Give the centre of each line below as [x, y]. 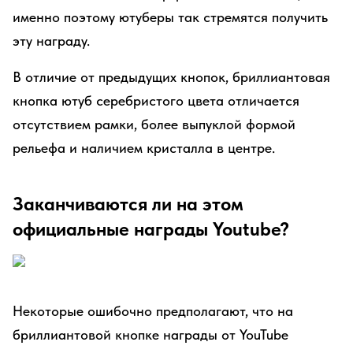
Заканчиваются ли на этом [128, 204]
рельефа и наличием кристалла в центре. [144, 148]
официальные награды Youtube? [151, 229]
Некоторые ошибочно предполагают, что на [153, 311]
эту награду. [51, 41]
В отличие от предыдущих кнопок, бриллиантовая [171, 77]
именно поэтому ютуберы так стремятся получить [170, 17]
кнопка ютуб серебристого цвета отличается [156, 100]
